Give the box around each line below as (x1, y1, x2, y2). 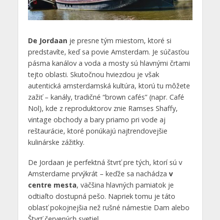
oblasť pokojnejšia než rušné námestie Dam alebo (27, 203, 190, 213)
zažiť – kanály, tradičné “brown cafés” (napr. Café (27, 92, 184, 102)
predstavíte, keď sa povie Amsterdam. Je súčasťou (27, 47, 189, 57)
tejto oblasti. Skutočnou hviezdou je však (27, 70, 159, 80)
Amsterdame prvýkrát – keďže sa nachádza (27, 169, 169, 179)
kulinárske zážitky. (27, 137, 84, 147)
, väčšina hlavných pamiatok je (76, 180, 174, 190)
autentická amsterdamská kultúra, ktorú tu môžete (27, 81, 190, 91)
